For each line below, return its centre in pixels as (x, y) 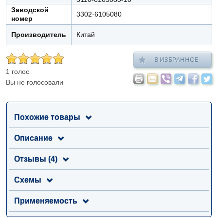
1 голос (18, 71)
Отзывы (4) (36, 159)
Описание (33, 138)
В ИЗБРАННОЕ (176, 59)
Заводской (30, 9)
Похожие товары (47, 117)
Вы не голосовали (35, 82)
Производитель (39, 34)
